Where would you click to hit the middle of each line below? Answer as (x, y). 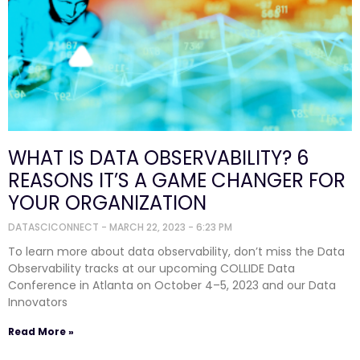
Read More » (41, 331)
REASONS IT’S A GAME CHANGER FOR (177, 180)
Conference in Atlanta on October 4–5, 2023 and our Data (172, 285)
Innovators (38, 302)
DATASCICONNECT (55, 227)
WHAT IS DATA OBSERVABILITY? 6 (158, 157)
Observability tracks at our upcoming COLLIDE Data (151, 268)
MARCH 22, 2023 (149, 227)
